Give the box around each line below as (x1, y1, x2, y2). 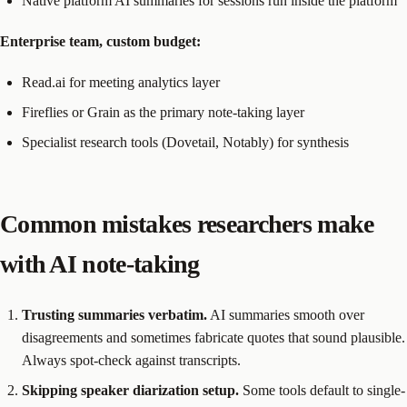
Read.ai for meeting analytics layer (22, 74, 220, 91)
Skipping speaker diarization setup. (22, 382, 239, 399)
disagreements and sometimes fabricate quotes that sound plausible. (22, 330, 405, 346)
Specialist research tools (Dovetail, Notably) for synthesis (22, 134, 349, 151)
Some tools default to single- (239, 382, 405, 399)
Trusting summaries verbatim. (22, 307, 207, 323)
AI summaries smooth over (207, 307, 364, 323)
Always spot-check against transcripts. (22, 352, 241, 369)
